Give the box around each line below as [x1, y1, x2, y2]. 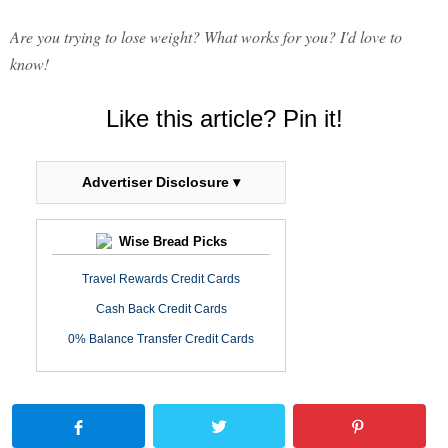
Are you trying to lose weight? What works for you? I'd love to [10, 26, 402, 48]
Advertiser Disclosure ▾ [82, 174, 240, 191]
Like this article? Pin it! [105, 105, 343, 133]
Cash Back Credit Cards [95, 302, 227, 317]
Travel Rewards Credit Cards [82, 272, 240, 287]
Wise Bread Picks [114, 234, 227, 250]
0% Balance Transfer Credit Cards [68, 332, 254, 347]
